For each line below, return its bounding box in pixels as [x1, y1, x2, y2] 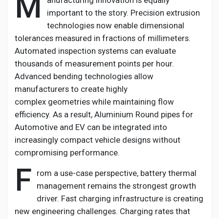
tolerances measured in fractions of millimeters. [15, 33, 191, 43]
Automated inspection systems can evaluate [15, 46, 176, 56]
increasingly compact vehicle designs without [15, 135, 180, 145]
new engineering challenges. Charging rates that [15, 206, 190, 216]
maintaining [113, 97, 156, 107]
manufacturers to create [15, 84, 106, 94]
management [37, 181, 88, 191]
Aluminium [94, 109, 133, 119]
